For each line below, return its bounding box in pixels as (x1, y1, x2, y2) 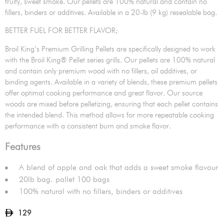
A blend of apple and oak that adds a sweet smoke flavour (18, 163, 218, 172)
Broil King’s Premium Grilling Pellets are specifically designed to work (5, 45, 215, 53)
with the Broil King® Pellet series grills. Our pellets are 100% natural (5, 56, 215, 64)
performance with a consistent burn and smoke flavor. (5, 122, 171, 130)
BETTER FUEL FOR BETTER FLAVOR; (5, 27, 118, 35)
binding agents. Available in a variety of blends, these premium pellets (5, 78, 217, 86)
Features (5, 141, 40, 152)
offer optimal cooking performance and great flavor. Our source (5, 89, 202, 97)
